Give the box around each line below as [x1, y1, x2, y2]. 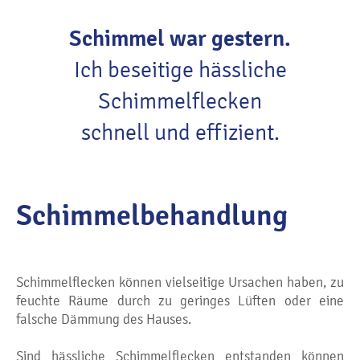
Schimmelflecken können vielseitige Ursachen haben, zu [16, 274, 344, 292]
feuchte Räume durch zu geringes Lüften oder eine [16, 292, 344, 310]
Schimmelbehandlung [16, 198, 288, 235]
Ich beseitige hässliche [73, 56, 287, 84]
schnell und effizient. [80, 119, 280, 147]
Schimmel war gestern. [69, 25, 291, 53]
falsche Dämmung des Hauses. [16, 311, 191, 329]
